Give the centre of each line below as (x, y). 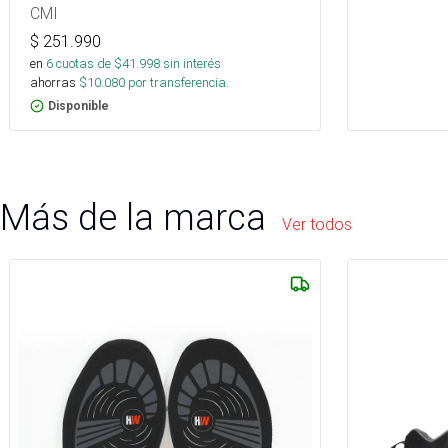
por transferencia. (177, 83)
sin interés (192, 64)
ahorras (53, 83)
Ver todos (317, 224)
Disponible (78, 106)
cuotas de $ (87, 64)
